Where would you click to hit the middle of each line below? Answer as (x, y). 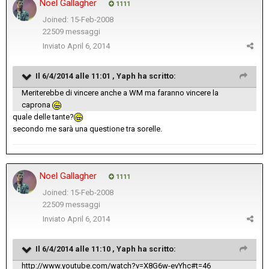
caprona (37, 104)
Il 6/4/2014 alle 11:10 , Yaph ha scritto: (106, 249)
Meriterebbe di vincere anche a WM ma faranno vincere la (120, 92)
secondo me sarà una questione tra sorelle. (87, 128)
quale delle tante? (43, 116)
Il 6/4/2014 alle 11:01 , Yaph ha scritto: (106, 76)
